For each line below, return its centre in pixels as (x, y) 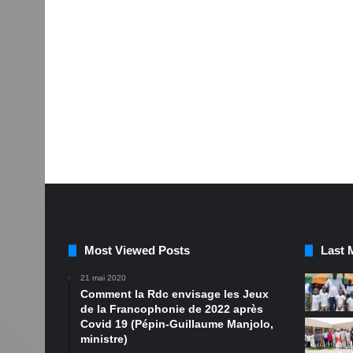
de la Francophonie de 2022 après (172, 309)
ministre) (104, 339)
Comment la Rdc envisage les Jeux (175, 294)
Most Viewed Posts (137, 251)
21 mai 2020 (103, 278)
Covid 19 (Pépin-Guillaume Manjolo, (177, 324)
